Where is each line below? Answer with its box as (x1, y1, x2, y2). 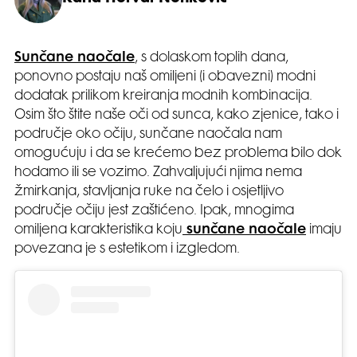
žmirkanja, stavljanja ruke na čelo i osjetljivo (14, 185, 284, 198)
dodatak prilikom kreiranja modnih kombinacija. (14, 89, 312, 103)
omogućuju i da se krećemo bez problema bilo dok (14, 147, 342, 160)
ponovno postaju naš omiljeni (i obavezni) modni (14, 70, 316, 84)
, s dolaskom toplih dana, (135, 51, 288, 65)
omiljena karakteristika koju (14, 223, 182, 237)
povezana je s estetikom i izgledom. (14, 242, 240, 256)
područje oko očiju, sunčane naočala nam (14, 127, 282, 141)
